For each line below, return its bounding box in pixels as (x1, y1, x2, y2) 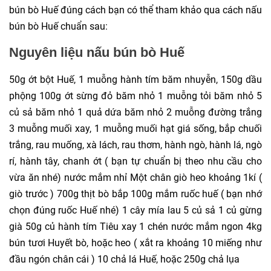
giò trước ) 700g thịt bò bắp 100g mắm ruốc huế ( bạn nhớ (9, 188, 262, 200)
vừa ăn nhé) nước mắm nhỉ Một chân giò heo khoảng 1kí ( (9, 171, 262, 183)
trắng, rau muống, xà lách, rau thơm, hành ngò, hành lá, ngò (9, 139, 262, 151)
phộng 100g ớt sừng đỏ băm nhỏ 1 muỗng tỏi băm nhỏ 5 (9, 90, 262, 102)
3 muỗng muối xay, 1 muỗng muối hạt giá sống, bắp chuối (9, 122, 262, 134)
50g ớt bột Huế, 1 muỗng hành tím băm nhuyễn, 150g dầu (9, 73, 262, 85)
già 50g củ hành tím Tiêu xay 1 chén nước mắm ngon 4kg (9, 220, 262, 232)
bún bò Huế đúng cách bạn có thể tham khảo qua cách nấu (9, 4, 262, 16)
